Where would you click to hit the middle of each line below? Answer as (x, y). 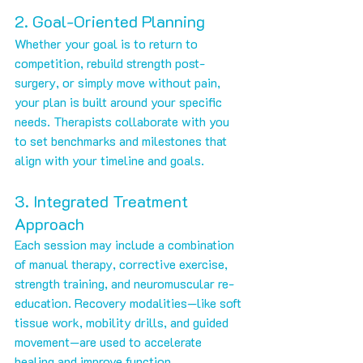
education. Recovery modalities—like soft (130, 303)
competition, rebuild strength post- (110, 63)
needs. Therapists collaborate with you (124, 122)
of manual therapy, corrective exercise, (123, 264)
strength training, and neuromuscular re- (124, 284)
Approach (49, 224)
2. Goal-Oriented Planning (110, 21)
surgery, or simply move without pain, (119, 83)
